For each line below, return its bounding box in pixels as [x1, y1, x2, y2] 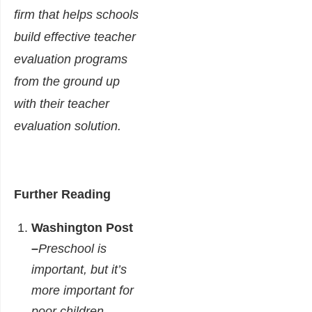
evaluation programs [14, 52, 127, 67]
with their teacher [14, 97, 109, 111]
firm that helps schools [14, 8, 139, 22]
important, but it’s [31, 263, 127, 277]
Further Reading [14, 187, 111, 202]
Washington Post [31, 221, 133, 235]
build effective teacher [14, 30, 136, 45]
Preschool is [38, 242, 107, 256]
